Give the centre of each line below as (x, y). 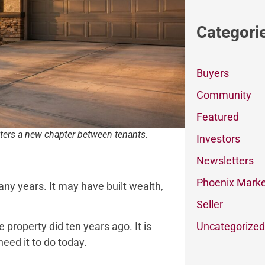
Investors (218, 138)
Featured (217, 117)
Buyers (212, 73)
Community (224, 95)
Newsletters (225, 160)
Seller (209, 204)
